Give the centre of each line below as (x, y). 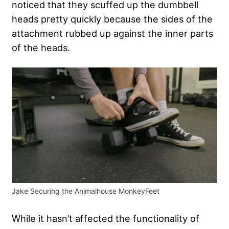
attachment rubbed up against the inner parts (112, 33)
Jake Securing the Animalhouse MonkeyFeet (86, 191)
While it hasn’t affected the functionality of (106, 219)
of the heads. (41, 48)
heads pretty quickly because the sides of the (112, 19)
